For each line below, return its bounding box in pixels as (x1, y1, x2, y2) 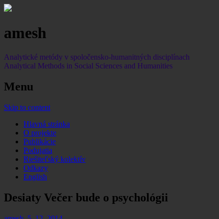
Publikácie (23, 137, 56, 146)
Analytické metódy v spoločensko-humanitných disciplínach (4, 52, 190, 61)
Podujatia (23, 146, 52, 154)
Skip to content (4, 103, 50, 111)
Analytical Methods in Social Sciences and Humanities (4, 61, 173, 70)
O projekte (23, 128, 56, 137)
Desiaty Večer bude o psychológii (4, 191, 168, 204)
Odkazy (23, 163, 48, 172)
